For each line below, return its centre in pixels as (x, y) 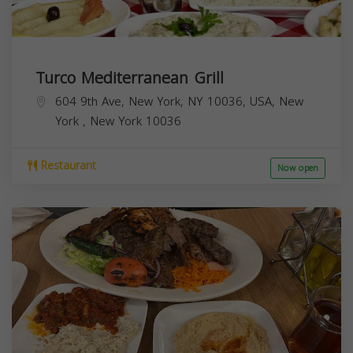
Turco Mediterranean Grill (130, 78)
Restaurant (67, 165)
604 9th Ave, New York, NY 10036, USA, (167, 101)
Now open (298, 168)
